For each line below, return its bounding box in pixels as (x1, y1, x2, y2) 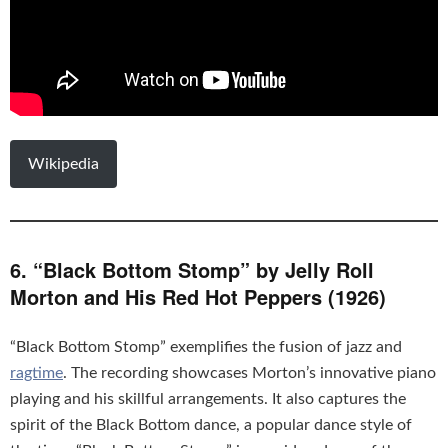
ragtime (10, 365, 63, 382)
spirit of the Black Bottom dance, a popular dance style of (10, 417, 412, 434)
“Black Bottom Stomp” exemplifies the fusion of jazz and (10, 339, 402, 356)
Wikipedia (28, 156, 99, 173)
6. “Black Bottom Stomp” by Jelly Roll (10, 255, 374, 285)
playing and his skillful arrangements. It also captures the (10, 391, 406, 408)
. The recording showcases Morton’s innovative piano (63, 365, 436, 382)
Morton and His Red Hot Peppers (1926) (10, 282, 386, 312)
